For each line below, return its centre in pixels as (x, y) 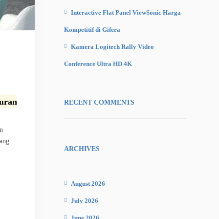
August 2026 (88, 184)
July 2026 (85, 201)
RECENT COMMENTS (99, 102)
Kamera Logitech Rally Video (112, 47)
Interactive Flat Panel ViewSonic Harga (126, 12)
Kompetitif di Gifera (92, 30)
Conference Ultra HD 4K (98, 64)
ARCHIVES (82, 149)
